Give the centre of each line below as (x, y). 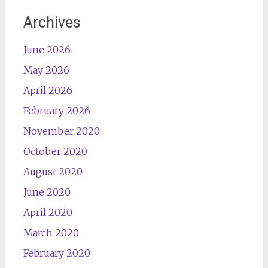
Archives (52, 22)
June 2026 (47, 50)
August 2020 (53, 172)
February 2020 (57, 253)
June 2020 (47, 192)
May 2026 (46, 70)
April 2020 (48, 212)
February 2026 (57, 111)
